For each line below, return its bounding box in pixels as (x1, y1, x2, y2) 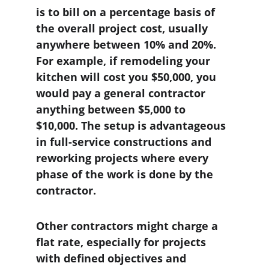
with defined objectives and (36, 251, 189, 265)
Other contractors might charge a (36, 219, 221, 233)
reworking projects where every (36, 151, 211, 165)
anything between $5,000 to (36, 102, 189, 116)
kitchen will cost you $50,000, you (36, 70, 219, 84)
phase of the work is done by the (36, 167, 216, 181)
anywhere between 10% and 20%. (36, 37, 219, 52)
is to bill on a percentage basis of (36, 5, 218, 19)
